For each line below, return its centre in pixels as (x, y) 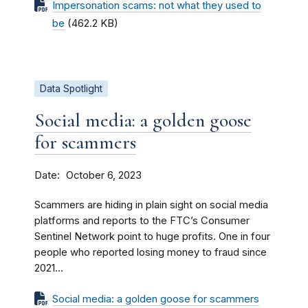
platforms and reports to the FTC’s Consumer (142, 220)
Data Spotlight (71, 88)
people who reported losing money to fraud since (151, 252)
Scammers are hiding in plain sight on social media (151, 205)
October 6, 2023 (104, 175)
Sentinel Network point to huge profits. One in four (152, 236)
